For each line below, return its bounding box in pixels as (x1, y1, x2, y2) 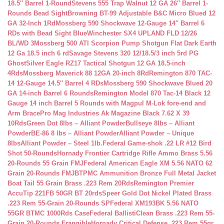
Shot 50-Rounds (7, 149, 57, 157)
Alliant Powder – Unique (119, 129, 194, 137)
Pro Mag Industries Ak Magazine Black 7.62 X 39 (40, 109, 189, 117)
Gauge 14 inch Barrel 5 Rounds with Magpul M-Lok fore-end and (7, 99, 206, 107)
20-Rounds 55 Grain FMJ (7, 159, 83, 167)
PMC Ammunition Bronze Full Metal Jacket (83, 169, 216, 177)
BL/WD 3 (7, 39, 34, 47)
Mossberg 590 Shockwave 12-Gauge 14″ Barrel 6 (55, 19, 204, 27)
